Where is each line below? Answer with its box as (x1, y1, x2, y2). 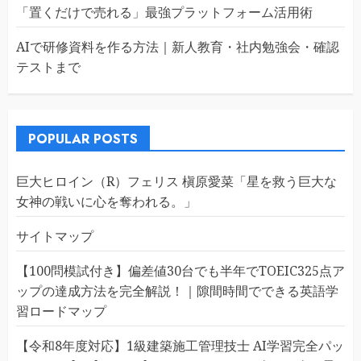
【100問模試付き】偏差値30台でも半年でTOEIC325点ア (16, 262, 345, 280)
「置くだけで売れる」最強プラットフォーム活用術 (16, 3, 313, 21)
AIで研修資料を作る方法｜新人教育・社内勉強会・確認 (16, 38, 339, 56)
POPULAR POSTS (28, 130, 138, 148)
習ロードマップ (16, 302, 106, 320)
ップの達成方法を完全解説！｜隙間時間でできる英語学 (16, 282, 338, 300)
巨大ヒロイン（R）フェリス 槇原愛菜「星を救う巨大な (16, 172, 337, 190)
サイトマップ (16, 227, 93, 245)
